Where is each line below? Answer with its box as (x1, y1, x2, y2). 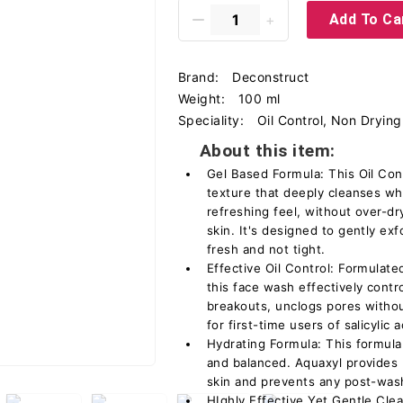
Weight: (178, 91, 229, 106)
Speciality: (178, 112, 248, 128)
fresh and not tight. (207, 242, 326, 256)
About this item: (200, 140, 336, 161)
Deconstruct (232, 69, 309, 85)
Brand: (178, 69, 224, 85)
